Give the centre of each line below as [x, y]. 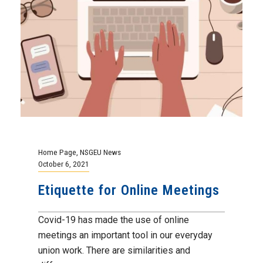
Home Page [57, 152]
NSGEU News [100, 152]
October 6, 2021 [64, 164]
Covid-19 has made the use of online [114, 220]
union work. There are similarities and [114, 251]
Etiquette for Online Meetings [129, 190]
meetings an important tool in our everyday [125, 235]
